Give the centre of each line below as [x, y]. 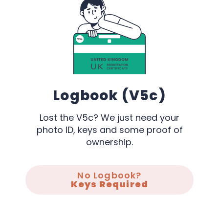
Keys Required [109, 184]
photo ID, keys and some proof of [109, 130]
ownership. [109, 142]
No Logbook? [109, 175]
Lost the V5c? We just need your [109, 117]
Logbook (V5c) [109, 95]
